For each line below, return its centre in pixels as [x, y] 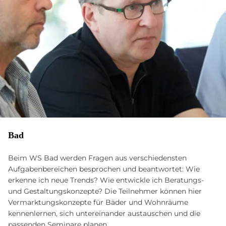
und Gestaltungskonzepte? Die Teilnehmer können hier [105, 191]
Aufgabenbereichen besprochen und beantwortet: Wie [104, 169]
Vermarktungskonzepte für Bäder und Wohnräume [98, 202]
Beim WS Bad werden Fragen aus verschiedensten [97, 158]
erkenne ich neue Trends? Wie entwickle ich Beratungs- [106, 180]
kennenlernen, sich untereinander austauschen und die [104, 213]
